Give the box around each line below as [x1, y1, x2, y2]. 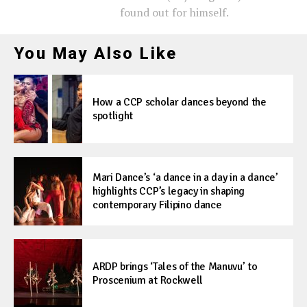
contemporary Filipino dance [93, 198, 222, 212]
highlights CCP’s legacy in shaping [93, 184, 245, 199]
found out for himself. [120, 5, 229, 21]
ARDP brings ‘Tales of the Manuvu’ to [93, 260, 258, 274]
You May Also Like [14, 44, 177, 64]
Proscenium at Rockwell [93, 273, 203, 288]
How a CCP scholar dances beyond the [93, 95, 267, 110]
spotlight [93, 109, 134, 123]
